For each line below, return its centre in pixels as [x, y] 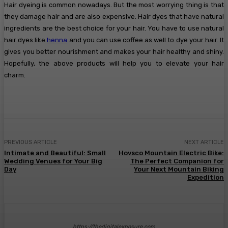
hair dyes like [26, 40]
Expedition [205, 177]
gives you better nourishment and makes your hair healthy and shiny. [114, 51]
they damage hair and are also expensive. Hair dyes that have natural [114, 16]
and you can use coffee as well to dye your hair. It [146, 40]
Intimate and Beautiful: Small [55, 153]
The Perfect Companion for [177, 161]
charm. [15, 75]
